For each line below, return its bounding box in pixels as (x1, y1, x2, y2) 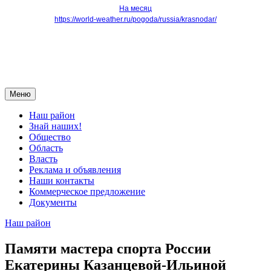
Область (29, 143, 63, 154)
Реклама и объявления (29, 165, 121, 175)
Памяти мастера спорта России (5, 241, 211, 257)
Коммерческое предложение (29, 186, 145, 197)
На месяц (119, 4, 152, 13)
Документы (29, 197, 77, 208)
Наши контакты (29, 175, 94, 186)
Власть (29, 154, 57, 165)
